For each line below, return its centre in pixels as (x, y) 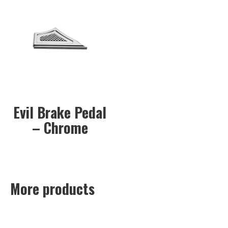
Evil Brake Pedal (60, 112)
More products (52, 188)
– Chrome (60, 127)
